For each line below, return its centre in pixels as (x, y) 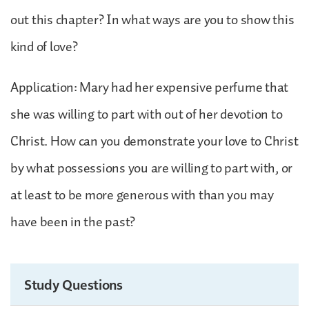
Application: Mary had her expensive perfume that (150, 87)
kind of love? (44, 47)
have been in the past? (73, 222)
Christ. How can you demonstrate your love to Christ (154, 141)
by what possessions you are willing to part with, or (151, 168)
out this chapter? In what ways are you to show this (152, 20)
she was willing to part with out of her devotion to (147, 114)
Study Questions (73, 284)
